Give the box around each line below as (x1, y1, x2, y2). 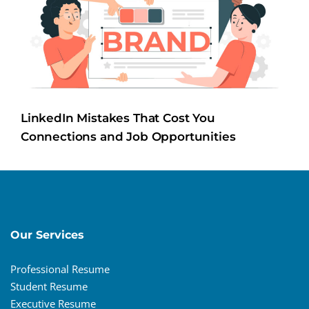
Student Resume (10, 279, 88, 294)
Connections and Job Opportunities (21, 129, 236, 143)
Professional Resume (10, 262, 110, 277)
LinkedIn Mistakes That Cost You (21, 110, 215, 125)
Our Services (10, 228, 84, 242)
